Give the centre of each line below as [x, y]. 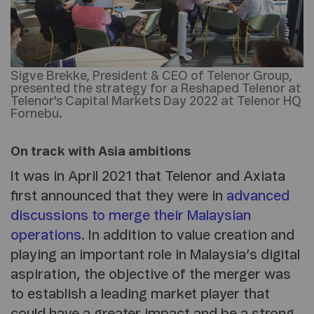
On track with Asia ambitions [101, 152]
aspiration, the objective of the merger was [151, 275]
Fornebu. [36, 115]
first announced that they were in [118, 197]
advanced [258, 197]
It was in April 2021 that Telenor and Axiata [148, 177]
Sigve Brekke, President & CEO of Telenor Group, [151, 77]
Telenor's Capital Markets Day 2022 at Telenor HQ [156, 102]
